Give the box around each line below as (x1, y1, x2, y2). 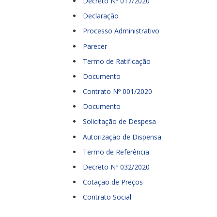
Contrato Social (83, 192, 131, 202)
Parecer (83, 41, 107, 51)
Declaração (83, 11, 119, 21)
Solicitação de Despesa (83, 117, 156, 126)
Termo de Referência (83, 147, 149, 156)
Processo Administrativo (83, 26, 159, 36)
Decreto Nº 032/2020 (83, 162, 150, 171)
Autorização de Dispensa (83, 132, 161, 141)
